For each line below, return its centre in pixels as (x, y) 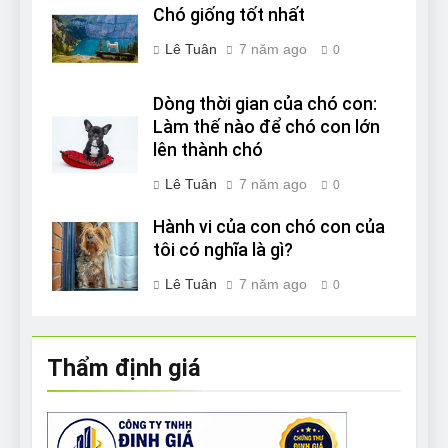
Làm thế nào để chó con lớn (266, 127)
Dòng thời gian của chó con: (265, 104)
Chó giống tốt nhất (229, 15)
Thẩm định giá (124, 368)
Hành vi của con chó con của (269, 227)
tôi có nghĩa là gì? (223, 250)
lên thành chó (208, 150)
